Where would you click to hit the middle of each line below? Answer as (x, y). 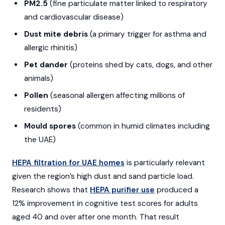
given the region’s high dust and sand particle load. (103, 176)
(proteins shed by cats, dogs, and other (140, 65)
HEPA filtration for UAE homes (68, 162)
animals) (38, 79)
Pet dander (46, 65)
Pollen (36, 96)
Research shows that (51, 190)
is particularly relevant (165, 162)
